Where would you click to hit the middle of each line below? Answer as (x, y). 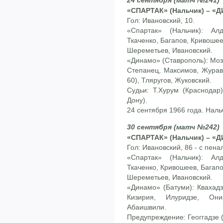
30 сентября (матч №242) (173, 127)
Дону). (137, 100)
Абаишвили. (147, 207)
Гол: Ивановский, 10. (161, 20)
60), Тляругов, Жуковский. (169, 80)
